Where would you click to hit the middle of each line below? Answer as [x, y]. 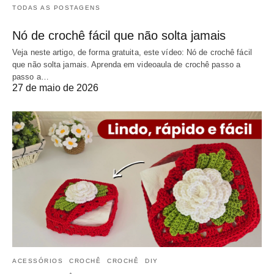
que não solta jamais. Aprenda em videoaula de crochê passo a [127, 64]
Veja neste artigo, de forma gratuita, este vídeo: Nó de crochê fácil [132, 52]
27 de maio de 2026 [55, 87]
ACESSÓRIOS [38, 261]
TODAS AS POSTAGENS [56, 7]
